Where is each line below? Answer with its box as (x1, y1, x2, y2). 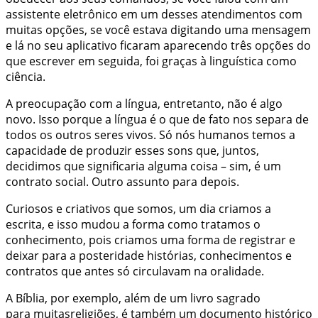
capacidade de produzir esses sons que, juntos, (6, 142, 259, 158)
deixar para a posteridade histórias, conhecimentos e (6, 247, 292, 263)
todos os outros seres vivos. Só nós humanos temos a (6, 126, 295, 143)
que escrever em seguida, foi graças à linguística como (6, 53, 297, 69)
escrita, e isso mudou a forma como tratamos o (6, 216, 261, 232)
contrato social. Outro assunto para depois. (6, 173, 242, 190)
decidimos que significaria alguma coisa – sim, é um (6, 158, 281, 174)
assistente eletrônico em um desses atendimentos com (6, 6, 302, 22)
